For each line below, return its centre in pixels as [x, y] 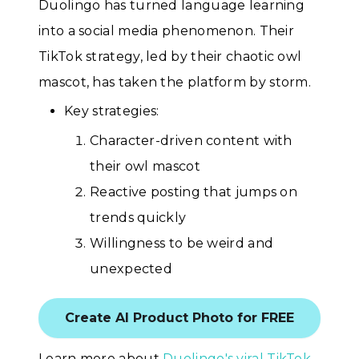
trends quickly [138, 218]
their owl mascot [145, 167]
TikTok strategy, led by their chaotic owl [170, 56]
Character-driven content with [191, 141]
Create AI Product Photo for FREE [179, 317]
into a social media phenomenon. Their [167, 30]
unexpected [131, 269]
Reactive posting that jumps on [194, 192]
